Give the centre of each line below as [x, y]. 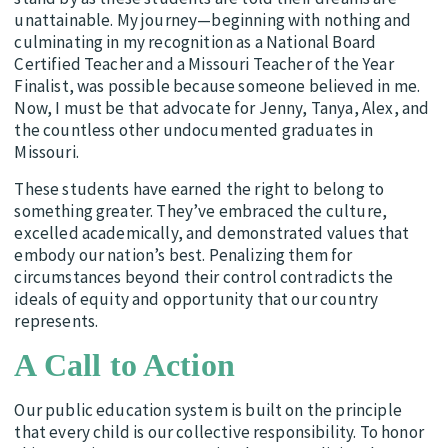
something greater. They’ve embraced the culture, [201, 210]
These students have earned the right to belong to [199, 188]
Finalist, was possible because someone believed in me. [217, 86]
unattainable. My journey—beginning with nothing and [213, 20]
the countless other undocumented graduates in [194, 130]
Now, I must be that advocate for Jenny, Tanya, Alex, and [222, 108]
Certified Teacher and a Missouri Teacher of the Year [204, 64]
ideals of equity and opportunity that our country [196, 298]
